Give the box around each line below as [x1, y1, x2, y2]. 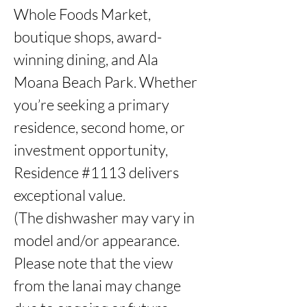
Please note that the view [14, 254, 173, 272]
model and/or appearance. [14, 231, 180, 249]
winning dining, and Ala [14, 50, 158, 69]
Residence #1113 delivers [14, 163, 179, 182]
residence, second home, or [14, 118, 185, 136]
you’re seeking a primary [14, 95, 169, 114]
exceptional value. [14, 186, 128, 204]
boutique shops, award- [14, 27, 162, 46]
